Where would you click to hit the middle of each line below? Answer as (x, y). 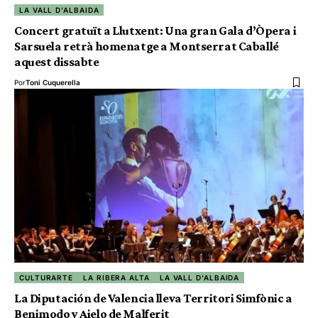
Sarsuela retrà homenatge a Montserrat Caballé (147, 46)
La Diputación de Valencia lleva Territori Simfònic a (153, 298)
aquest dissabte (57, 62)
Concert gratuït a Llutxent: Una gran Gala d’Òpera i (155, 31)
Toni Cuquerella (53, 83)
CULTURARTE (46, 277)
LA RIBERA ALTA (116, 277)
